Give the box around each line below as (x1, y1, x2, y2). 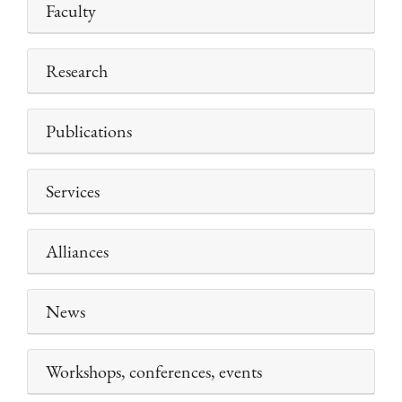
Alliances (46, 240, 109, 264)
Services (46, 179, 100, 204)
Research (46, 59, 108, 83)
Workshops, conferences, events (46, 360, 262, 384)
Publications (46, 119, 132, 144)
